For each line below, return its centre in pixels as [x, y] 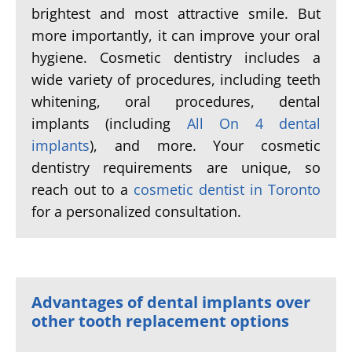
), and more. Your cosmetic [205, 145]
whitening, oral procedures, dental [176, 101]
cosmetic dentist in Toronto [227, 189]
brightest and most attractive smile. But [176, 13]
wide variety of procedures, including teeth [176, 79]
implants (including [109, 123]
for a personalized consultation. [136, 211]
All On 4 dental [254, 123]
